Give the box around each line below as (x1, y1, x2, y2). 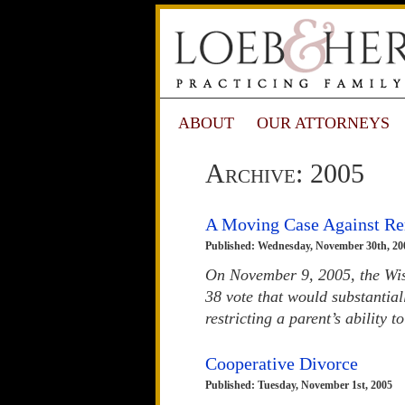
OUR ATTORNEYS (257, 114, 390, 132)
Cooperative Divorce (205, 353, 358, 374)
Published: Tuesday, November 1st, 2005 (205, 379, 392, 392)
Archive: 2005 (205, 158, 364, 189)
